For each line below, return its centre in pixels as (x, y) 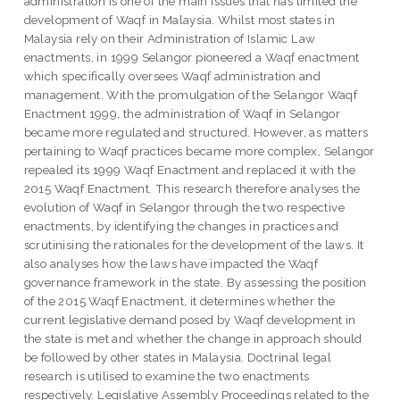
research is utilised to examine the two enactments (167, 375)
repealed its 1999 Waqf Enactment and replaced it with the (190, 169)
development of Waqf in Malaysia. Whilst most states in (179, 19)
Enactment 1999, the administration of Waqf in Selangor (182, 113)
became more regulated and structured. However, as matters (196, 132)
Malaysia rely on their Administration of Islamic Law (170, 38)
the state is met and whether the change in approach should (193, 338)
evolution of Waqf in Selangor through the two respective (184, 207)
